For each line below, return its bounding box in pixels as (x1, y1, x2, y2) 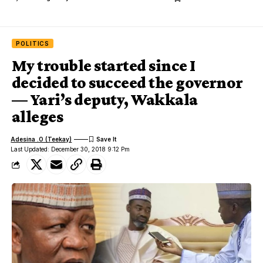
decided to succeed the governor (12, 73, 243, 92)
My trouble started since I (12, 56, 195, 75)
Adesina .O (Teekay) (11, 135, 72, 143)
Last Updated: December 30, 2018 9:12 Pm (11, 146, 130, 153)
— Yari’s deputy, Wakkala (12, 90, 198, 109)
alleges (12, 107, 63, 126)
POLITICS (16, 40, 50, 48)
